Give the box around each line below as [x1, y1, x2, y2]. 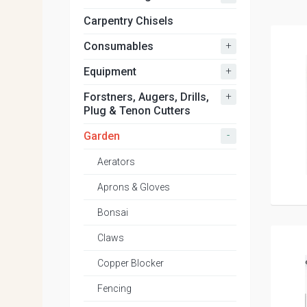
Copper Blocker [97, 258, 164, 269]
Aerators [97, 156, 135, 167]
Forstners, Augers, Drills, [84, 90, 209, 103]
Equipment [84, 65, 136, 78]
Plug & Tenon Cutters [84, 104, 191, 117]
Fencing [97, 283, 132, 294]
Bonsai [97, 207, 128, 218]
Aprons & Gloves [97, 182, 170, 193]
